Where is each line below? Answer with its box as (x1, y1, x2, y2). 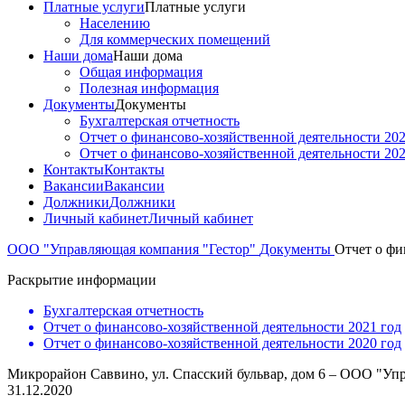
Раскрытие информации (7, 272, 156, 287)
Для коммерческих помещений (80, 32, 270, 47)
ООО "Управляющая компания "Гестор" (7, 241, 259, 257)
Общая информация (80, 64, 202, 80)
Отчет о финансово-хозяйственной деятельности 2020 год (43, 335, 401, 351)
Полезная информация (80, 80, 219, 96)
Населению (80, 15, 150, 31)
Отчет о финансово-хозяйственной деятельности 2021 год (43, 319, 401, 334)
